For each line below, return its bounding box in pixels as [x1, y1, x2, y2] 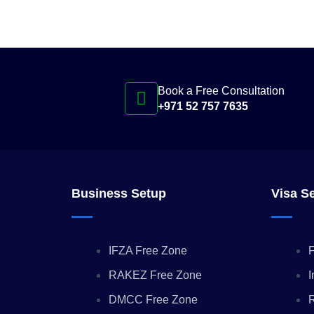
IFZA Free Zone [109, 245, 188, 257]
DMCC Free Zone [109, 294, 198, 306]
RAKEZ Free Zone [109, 269, 203, 281]
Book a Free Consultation [158, 85, 285, 97]
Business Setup [71, 186, 166, 200]
